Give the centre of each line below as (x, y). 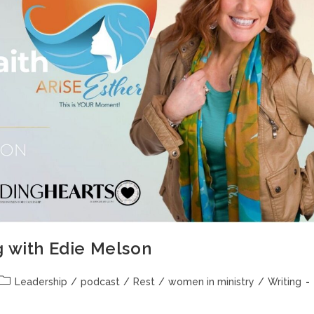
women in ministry (211, 281)
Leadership (41, 281)
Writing (285, 281)
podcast (100, 281)
